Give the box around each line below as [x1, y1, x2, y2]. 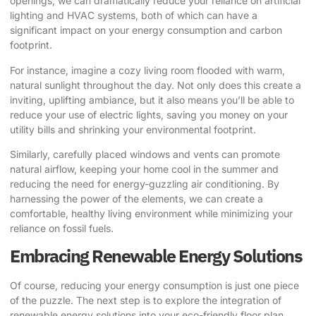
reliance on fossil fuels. [10, 221, 114, 234]
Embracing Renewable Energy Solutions [10, 244, 302, 268]
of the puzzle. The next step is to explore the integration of [10, 294, 281, 307]
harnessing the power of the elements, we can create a [10, 192, 263, 205]
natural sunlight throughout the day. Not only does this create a [10, 78, 301, 91]
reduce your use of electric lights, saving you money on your [10, 108, 288, 121]
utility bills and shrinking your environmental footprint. [10, 123, 256, 135]
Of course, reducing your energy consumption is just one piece [10, 279, 299, 292]
